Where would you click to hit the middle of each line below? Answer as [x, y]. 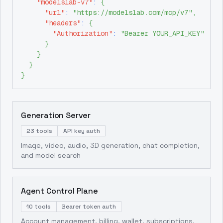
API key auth [82, 131]
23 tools [39, 131]
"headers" [63, 23]
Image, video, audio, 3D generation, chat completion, [110, 145]
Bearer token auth [89, 207]
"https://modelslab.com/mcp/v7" [132, 12]
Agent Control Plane [59, 191]
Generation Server [56, 115]
